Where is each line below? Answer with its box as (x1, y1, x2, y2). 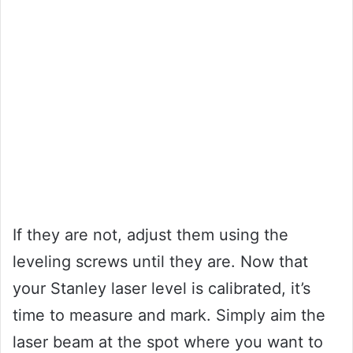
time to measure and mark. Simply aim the (13, 305, 325, 325)
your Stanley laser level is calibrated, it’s (13, 278, 310, 298)
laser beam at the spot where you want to (13, 332, 323, 351)
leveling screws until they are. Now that (13, 251, 308, 271)
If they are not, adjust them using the (13, 225, 288, 244)
